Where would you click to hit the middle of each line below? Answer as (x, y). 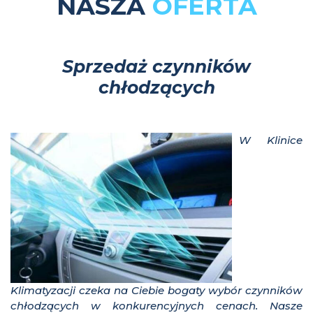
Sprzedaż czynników (156, 67)
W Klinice (271, 140)
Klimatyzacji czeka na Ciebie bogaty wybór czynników (156, 291)
